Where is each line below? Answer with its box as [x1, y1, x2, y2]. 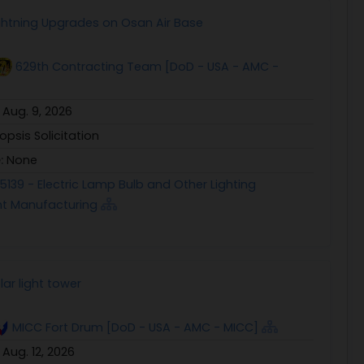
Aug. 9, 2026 [2, 102, 72, 119]
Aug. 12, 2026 [2, 343, 75, 360]
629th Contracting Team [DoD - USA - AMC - [15, 58, 279, 75]
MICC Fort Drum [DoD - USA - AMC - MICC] [12, 318, 259, 336]
